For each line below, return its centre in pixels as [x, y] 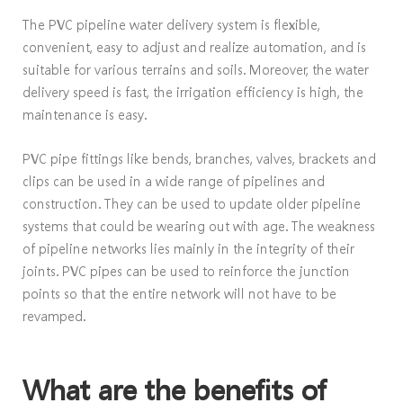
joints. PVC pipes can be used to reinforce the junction [186, 270]
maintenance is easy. [85, 115]
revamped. [54, 315]
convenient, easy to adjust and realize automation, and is [194, 47]
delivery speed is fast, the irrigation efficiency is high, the [193, 92]
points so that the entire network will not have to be [179, 293]
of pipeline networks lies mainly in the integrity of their [188, 248]
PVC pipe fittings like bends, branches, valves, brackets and [199, 158]
